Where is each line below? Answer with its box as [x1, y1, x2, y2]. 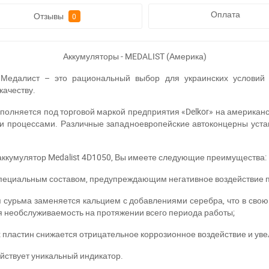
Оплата [210, 8, 240, 20]
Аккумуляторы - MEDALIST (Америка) [62, 50, 207, 62]
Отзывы [33, 10, 65, 22]
